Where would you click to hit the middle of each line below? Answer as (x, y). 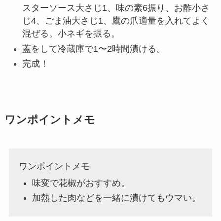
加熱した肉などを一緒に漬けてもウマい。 (116, 198)
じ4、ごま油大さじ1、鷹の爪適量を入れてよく (116, 21)
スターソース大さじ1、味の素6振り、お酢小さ (116, 8)
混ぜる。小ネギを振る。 (71, 34)
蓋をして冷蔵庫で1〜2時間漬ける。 (93, 49)
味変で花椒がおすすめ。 (81, 183)
